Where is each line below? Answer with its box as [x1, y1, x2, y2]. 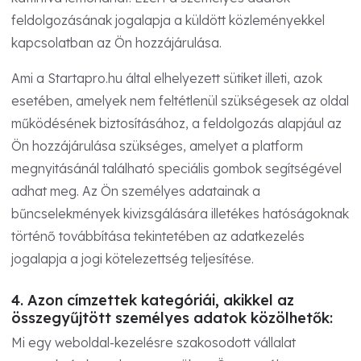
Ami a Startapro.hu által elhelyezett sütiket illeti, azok [11, 70, 322, 87]
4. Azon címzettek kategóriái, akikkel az [11, 291, 294, 310]
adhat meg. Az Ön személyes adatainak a [11, 183, 260, 200]
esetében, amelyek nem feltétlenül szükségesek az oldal [11, 93, 349, 110]
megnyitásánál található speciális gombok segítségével [11, 160, 342, 177]
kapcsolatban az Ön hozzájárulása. [11, 35, 222, 52]
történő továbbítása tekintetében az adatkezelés [11, 228, 305, 245]
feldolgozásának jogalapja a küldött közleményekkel [11, 12, 325, 29]
